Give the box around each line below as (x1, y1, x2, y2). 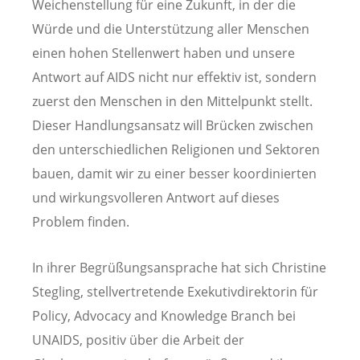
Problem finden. (32, 213, 129, 231)
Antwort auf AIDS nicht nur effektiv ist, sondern (32, 68, 317, 87)
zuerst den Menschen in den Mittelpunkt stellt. (32, 92, 313, 111)
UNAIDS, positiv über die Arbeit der (32, 331, 244, 350)
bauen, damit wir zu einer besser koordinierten (32, 165, 317, 183)
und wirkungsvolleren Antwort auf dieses (32, 189, 280, 207)
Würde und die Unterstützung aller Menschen (32, 20, 309, 39)
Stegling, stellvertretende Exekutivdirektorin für (32, 283, 318, 301)
